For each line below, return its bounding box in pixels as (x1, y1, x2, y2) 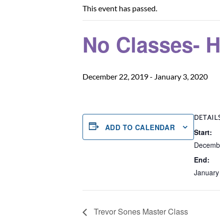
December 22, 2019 (82, 72, 148, 81)
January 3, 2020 (154, 72, 208, 81)
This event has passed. (82, 3, 157, 13)
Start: (194, 127, 213, 137)
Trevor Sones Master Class (92, 206, 188, 218)
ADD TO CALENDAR (105, 122, 175, 132)
